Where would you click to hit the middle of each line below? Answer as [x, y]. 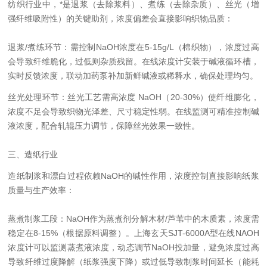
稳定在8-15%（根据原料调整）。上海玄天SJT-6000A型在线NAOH [133, 233]
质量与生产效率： [41, 190]
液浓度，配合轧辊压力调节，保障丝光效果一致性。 [104, 126]
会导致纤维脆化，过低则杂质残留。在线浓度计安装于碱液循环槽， [133, 61]
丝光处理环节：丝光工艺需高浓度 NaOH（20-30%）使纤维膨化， [133, 97]
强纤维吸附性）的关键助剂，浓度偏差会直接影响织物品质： [121, 18]
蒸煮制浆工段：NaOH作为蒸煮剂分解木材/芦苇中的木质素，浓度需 [133, 219]
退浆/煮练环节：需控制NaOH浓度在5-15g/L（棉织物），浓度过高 [133, 47]
